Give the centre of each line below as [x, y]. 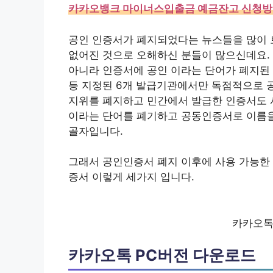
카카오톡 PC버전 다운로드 [162, 255]
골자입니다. [96, 131]
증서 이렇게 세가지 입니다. [131, 177]
